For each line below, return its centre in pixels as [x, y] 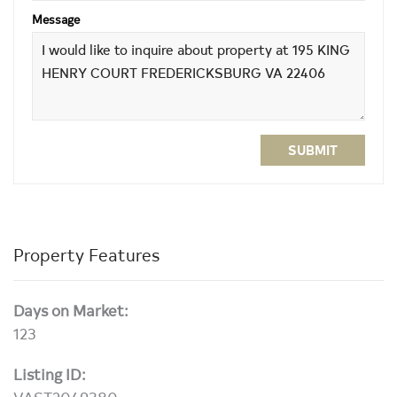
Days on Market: [71, 310]
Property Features [86, 254]
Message [56, 19]
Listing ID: [50, 374]
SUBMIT [313, 150]
